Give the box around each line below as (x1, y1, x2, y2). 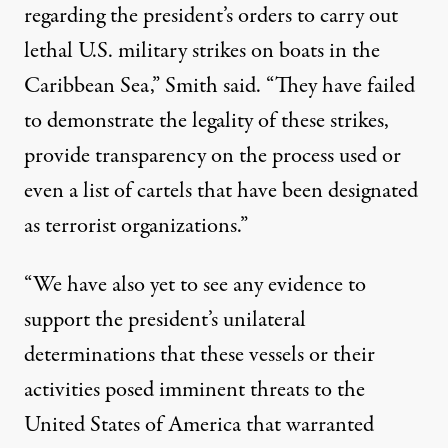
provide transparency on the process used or (24, 139, 401, 172)
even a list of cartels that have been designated (24, 174, 418, 207)
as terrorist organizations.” (24, 209, 248, 242)
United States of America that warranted (24, 408, 374, 441)
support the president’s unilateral (24, 303, 306, 336)
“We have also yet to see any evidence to (24, 268, 366, 301)
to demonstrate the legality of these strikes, (24, 104, 389, 137)
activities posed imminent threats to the (24, 373, 365, 406)
